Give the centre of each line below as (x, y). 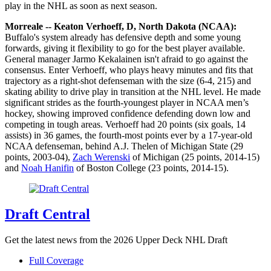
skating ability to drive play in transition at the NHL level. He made (133, 92)
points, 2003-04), (39, 157)
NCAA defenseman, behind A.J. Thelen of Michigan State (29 (124, 146)
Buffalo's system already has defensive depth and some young (123, 37)
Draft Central (47, 214)
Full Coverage (56, 260)
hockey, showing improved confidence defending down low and (128, 113)
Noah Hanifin (47, 168)
